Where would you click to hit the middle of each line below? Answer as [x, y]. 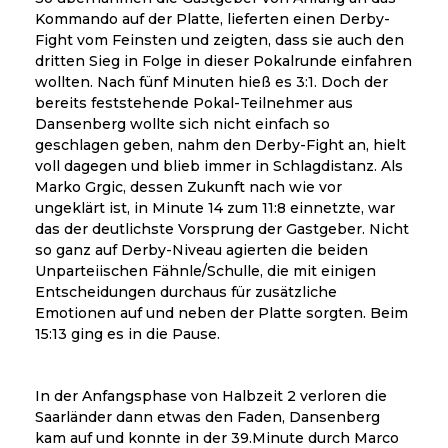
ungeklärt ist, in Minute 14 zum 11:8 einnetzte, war [215, 208]
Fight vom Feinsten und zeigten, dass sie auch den [219, 40]
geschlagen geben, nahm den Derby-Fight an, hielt [220, 145]
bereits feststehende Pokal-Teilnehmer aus [194, 103]
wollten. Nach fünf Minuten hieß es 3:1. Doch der [211, 82]
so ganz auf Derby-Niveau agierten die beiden [201, 250]
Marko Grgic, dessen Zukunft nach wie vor [188, 187]
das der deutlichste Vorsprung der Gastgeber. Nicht [222, 229]
